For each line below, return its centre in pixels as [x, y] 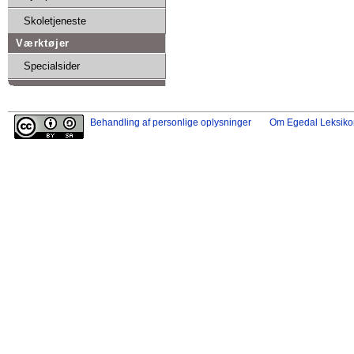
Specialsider [52, 66]
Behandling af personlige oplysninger [171, 123]
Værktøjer [43, 43]
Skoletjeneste [55, 21]
